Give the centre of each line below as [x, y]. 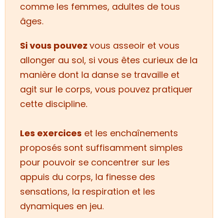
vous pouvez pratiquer [144, 89]
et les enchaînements [130, 133]
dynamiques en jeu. [62, 206]
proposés [41, 147]
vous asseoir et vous [135, 45]
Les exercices [51, 133]
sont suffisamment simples [123, 147]
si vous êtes [116, 60]
